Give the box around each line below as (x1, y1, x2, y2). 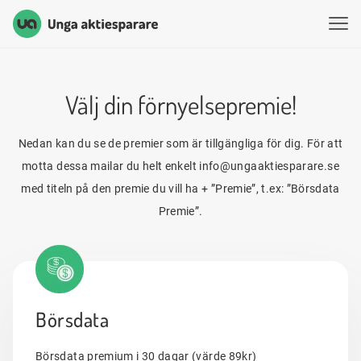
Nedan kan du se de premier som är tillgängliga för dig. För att (18, 137, 343, 151)
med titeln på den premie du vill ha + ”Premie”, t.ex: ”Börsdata (21, 182, 340, 196)
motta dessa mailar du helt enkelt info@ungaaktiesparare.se (22, 160, 339, 173)
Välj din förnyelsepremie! (64, 89, 297, 121)
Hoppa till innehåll (36, 45, 139, 61)
